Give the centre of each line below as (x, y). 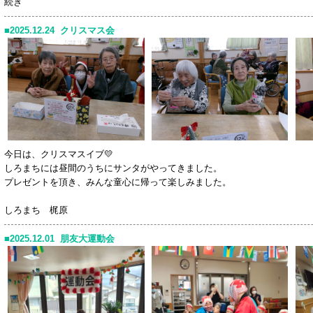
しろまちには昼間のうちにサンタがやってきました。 (113, 168)
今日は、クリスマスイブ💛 (59, 154)
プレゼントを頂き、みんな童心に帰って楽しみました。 (118, 182)
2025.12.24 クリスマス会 (62, 31)
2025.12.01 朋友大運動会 (62, 238)
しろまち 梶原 (36, 210)
